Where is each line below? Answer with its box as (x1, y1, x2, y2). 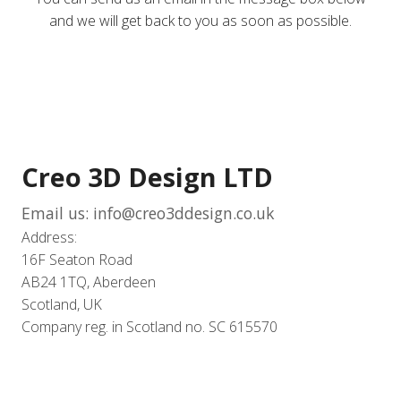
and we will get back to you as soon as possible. (49, 11, 352, 30)
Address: (21, 227, 77, 247)
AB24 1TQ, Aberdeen (21, 272, 156, 292)
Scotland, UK (21, 294, 102, 314)
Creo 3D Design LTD (21, 159, 273, 194)
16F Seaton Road (21, 250, 132, 269)
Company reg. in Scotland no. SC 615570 (21, 317, 277, 337)
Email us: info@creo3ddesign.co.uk (21, 202, 275, 224)
